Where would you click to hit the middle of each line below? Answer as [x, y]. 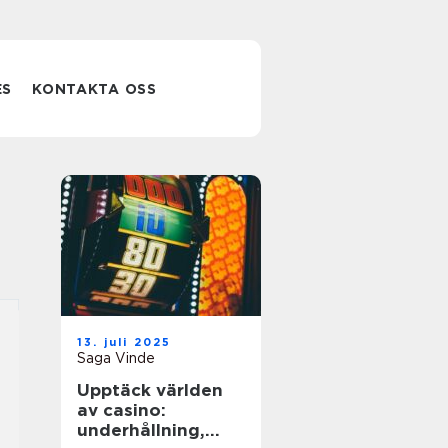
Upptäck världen [150, 390]
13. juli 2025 [124, 342]
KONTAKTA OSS [94, 89]
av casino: [121, 410]
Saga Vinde [116, 358]
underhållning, [141, 430]
